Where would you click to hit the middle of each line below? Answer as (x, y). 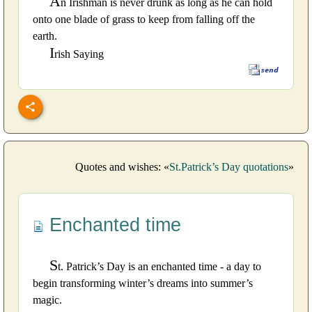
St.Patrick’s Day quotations (229, 167)
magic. (47, 300)
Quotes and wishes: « (122, 167)
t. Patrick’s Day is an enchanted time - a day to (159, 267)
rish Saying (79, 54)
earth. (45, 36)
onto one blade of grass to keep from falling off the (144, 19)
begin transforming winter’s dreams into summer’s (143, 283)
